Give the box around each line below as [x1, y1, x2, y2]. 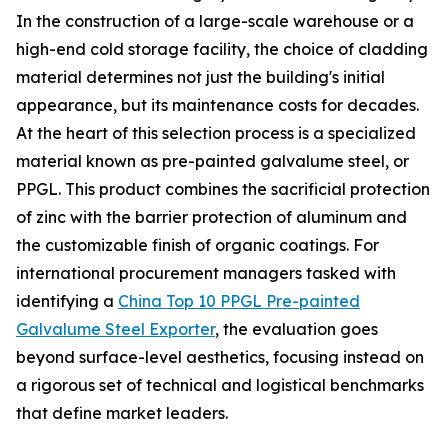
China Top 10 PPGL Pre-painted [118, 291, 360, 311]
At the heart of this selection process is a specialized [16, 123, 416, 143]
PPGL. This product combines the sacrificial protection [16, 179, 430, 199]
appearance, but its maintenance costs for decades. [16, 95, 419, 115]
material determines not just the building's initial [16, 67, 385, 87]
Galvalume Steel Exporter [16, 319, 215, 339]
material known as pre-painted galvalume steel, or [16, 151, 409, 171]
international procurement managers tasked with [16, 263, 396, 283]
